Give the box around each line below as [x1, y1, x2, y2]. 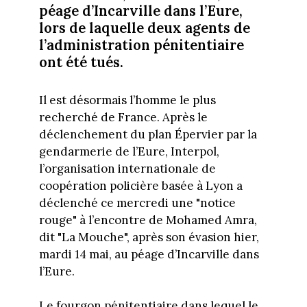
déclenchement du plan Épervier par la [38, 126, 257, 142]
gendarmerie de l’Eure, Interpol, [38, 143, 219, 159]
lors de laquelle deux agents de [38, 18, 250, 37]
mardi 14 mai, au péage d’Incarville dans [38, 246, 259, 262]
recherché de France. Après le [38, 109, 208, 125]
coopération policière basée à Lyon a [38, 177, 243, 193]
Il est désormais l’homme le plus [38, 92, 216, 108]
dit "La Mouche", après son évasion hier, [38, 229, 259, 245]
